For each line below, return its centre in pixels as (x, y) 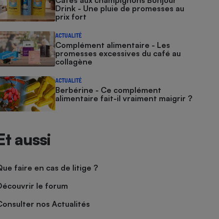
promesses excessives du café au (118, 53)
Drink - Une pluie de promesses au (120, 8)
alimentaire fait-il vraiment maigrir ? (124, 98)
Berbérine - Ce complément (109, 90)
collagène (74, 62)
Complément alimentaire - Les (113, 45)
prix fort (71, 17)
